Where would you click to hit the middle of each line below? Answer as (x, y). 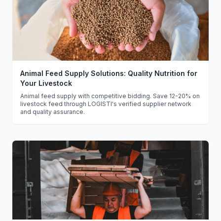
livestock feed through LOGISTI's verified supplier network (106, 104)
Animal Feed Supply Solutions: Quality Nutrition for (109, 73)
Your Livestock (46, 83)
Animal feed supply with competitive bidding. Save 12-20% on (110, 96)
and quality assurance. (53, 112)
